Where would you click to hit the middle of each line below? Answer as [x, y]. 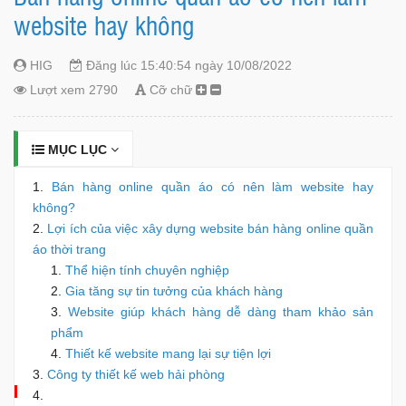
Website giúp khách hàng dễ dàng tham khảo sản [221, 311]
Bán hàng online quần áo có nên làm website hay [213, 186]
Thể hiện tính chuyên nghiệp [147, 270]
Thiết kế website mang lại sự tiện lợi [168, 353]
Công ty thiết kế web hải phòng [136, 374]
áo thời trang [69, 249]
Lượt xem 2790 [72, 89]
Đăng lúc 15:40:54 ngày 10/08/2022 [187, 65]
